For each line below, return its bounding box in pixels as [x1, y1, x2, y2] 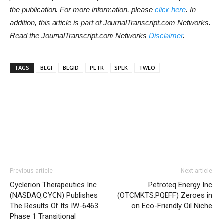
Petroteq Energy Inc [148, 180, 212, 189]
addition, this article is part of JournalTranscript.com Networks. [10, 18, 211, 27]
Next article [181, 167, 212, 174]
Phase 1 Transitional [10, 212, 76, 221]
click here [155, 5, 186, 14]
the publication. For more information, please [10, 5, 155, 14]
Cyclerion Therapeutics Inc [10, 180, 97, 189]
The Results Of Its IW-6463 [10, 201, 98, 210]
